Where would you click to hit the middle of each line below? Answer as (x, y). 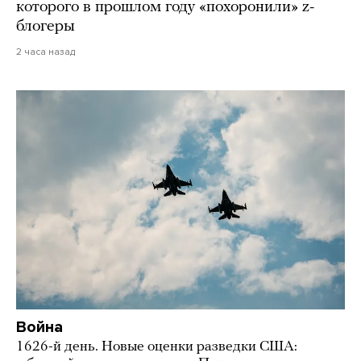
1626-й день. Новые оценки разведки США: (157, 347)
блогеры (46, 27)
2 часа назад (46, 52)
